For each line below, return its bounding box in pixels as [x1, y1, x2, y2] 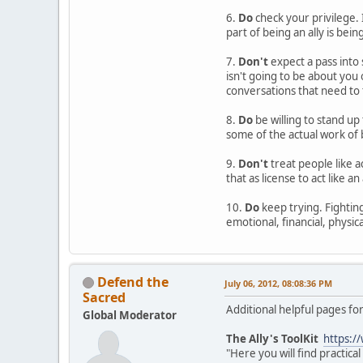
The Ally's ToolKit [226, 331, 318, 346]
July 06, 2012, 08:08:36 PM [224, 276, 332, 289]
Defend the [97, 272, 169, 291]
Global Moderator [83, 307, 177, 322]
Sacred [83, 288, 126, 306]
